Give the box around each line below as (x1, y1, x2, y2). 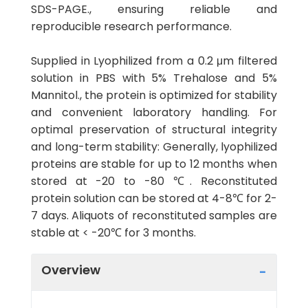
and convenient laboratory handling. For (31, 104, 277, 120)
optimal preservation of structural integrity (31, 122, 277, 137)
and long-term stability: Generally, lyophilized (31, 139, 277, 155)
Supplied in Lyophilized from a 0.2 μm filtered (31, 53, 277, 69)
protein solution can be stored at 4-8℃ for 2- (31, 190, 277, 206)
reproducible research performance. (31, 19, 232, 34)
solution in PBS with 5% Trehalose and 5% (31, 70, 277, 86)
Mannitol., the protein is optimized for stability (31, 87, 277, 103)
